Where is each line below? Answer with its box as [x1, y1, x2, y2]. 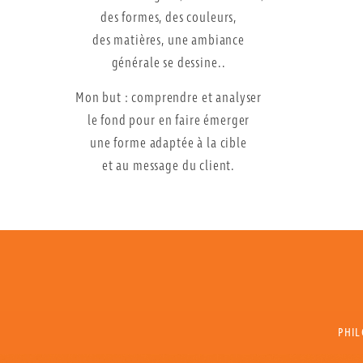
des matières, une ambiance [92, 32, 246, 51]
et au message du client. [101, 156, 236, 176]
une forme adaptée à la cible [90, 134, 247, 153]
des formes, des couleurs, [100, 9, 237, 28]
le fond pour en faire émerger [87, 111, 250, 130]
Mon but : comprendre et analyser [75, 88, 263, 108]
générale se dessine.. [111, 54, 226, 74]
